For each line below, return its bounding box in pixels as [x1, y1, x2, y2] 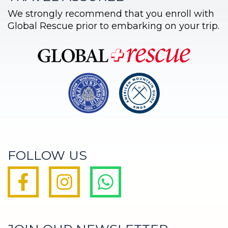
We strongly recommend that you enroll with [8, 8, 214, 20]
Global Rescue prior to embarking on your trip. [8, 20, 219, 32]
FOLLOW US [8, 147, 87, 163]
